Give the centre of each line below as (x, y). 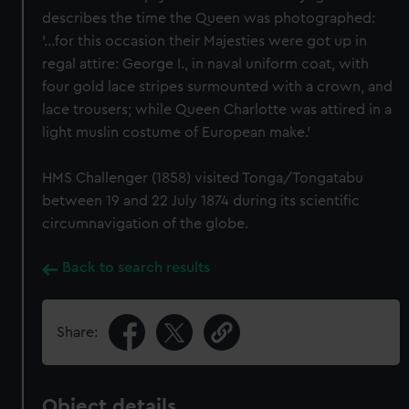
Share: (78, 332)
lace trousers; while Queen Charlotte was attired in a (217, 110)
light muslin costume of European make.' (177, 132)
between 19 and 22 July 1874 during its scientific (201, 201)
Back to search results (136, 267)
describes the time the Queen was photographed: (209, 18)
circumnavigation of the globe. (146, 224)
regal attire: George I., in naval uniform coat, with (206, 64)
